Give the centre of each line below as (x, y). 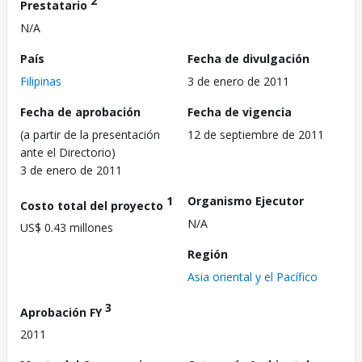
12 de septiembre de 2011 (256, 134)
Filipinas (41, 81)
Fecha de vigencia (240, 112)
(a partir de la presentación (90, 134)
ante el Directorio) (68, 152)
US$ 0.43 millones (67, 228)
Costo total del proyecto (93, 205)
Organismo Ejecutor (246, 200)
